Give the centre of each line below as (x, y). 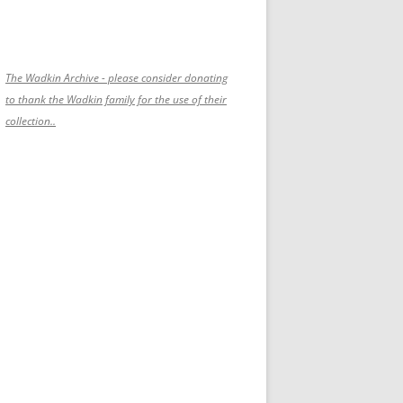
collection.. (31, 121)
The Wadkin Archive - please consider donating (116, 78)
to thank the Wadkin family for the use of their (116, 99)
